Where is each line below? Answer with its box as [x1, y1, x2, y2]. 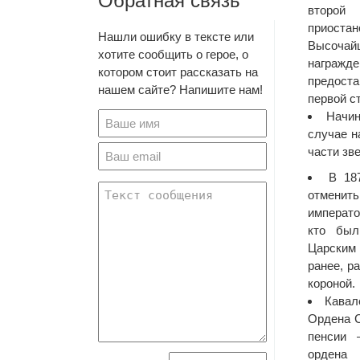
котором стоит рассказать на [98, 65, 258, 79]
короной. [308, 276, 355, 290]
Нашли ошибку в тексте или [98, 30, 254, 43]
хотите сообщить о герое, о [98, 47, 248, 61]
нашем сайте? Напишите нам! [98, 83, 263, 96]
